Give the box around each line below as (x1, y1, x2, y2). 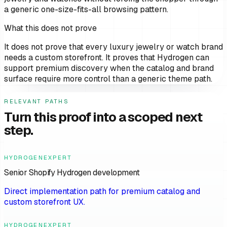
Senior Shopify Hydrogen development (4, 167, 140, 178)
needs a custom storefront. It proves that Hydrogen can (4, 52, 209, 63)
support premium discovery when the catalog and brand (4, 63, 214, 74)
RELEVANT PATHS (4, 98, 69, 105)
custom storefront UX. (4, 196, 85, 207)
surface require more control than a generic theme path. (4, 73, 212, 85)
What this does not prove (4, 23, 97, 34)
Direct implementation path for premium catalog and (4, 185, 200, 197)
